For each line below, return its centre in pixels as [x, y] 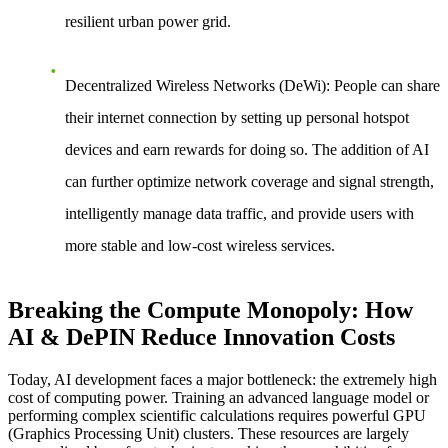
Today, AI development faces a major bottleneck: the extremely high [222, 380]
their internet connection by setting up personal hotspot [237, 117]
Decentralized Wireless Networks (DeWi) [195, 85]
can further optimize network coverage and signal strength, [249, 181]
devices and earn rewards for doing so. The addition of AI [247, 149]
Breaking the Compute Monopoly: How [210, 310]
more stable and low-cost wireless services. [200, 245]
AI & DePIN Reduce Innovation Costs [201, 337]
